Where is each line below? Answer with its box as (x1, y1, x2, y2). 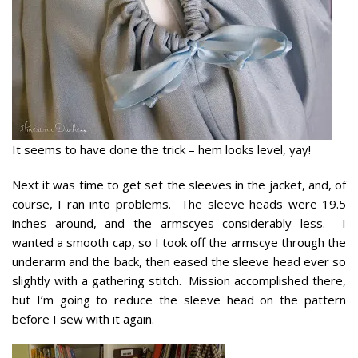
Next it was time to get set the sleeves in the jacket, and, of (12, 176, 346, 193)
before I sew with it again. (12, 310, 154, 327)
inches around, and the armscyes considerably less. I (12, 214, 346, 231)
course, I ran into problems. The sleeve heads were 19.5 (12, 195, 346, 212)
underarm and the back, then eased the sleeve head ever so (12, 253, 346, 269)
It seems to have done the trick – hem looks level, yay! (12, 141, 311, 157)
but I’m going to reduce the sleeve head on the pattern (12, 291, 346, 308)
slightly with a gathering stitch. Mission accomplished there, (12, 272, 346, 288)
